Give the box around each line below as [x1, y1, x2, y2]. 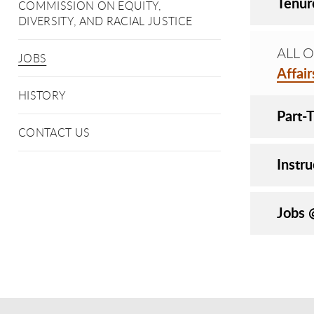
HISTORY [18, 88, 67, 103]
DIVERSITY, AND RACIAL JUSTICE [18, 13, 193, 29]
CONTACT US [18, 125, 90, 140]
